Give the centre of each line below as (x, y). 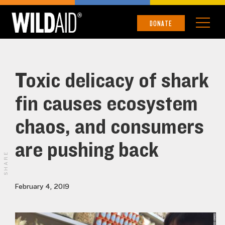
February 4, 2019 (42, 187)
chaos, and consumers (109, 127)
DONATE (161, 23)
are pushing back (87, 150)
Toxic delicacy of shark (112, 81)
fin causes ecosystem (106, 104)
